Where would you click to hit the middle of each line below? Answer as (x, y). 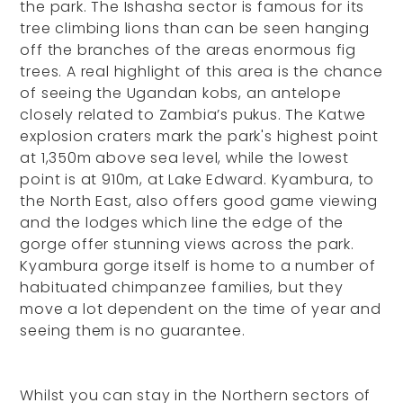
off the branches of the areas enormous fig (188, 50)
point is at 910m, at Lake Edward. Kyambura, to (197, 180)
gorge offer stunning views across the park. (187, 245)
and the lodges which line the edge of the (182, 223)
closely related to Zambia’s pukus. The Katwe (193, 115)
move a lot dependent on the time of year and (201, 309)
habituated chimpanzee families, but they (182, 288)
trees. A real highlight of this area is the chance (201, 72)
